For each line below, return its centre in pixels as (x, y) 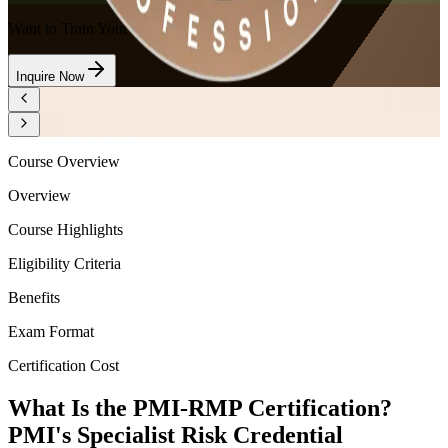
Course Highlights (65, 230)
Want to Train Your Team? (91, 29)
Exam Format (51, 332)
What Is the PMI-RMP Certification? (200, 408)
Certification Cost (63, 366)
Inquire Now (50, 77)
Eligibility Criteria (64, 264)
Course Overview (64, 162)
